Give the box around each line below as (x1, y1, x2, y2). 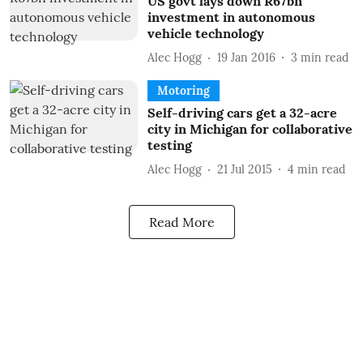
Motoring (156, 83, 210, 98)
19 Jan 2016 (216, 49, 275, 65)
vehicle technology (147, 25, 264, 41)
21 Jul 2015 (216, 161, 272, 177)
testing (147, 137, 192, 153)
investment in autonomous (147, 9, 315, 25)
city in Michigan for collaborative (147, 121, 352, 137)
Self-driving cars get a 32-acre (147, 105, 337, 121)
